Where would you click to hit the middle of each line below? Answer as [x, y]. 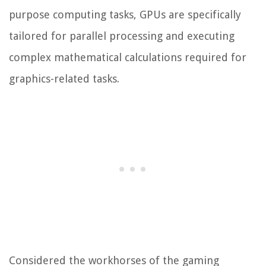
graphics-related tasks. [64, 79]
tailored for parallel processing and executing [122, 36]
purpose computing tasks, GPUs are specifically [125, 15]
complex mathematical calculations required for [128, 58]
